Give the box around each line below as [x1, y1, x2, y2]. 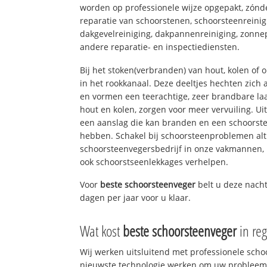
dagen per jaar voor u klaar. [80, 192, 191, 204]
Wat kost [80, 221, 123, 241]
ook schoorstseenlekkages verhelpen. [80, 156, 229, 167]
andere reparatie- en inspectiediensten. [80, 41, 240, 52]
